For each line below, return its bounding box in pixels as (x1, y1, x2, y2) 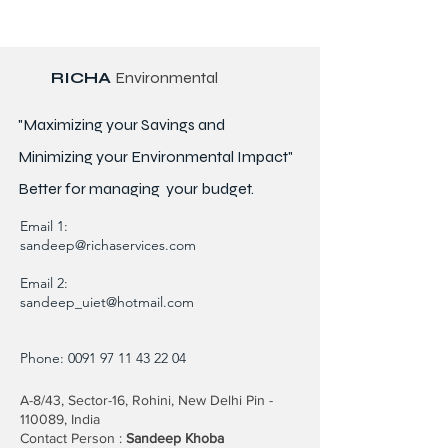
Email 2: (20, 274, 68, 293)
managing (89, 179, 160, 199)
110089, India (20, 411, 100, 428)
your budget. (160, 179, 254, 199)
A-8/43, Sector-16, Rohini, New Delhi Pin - (20, 392, 273, 409)
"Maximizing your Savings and (18, 115, 225, 135)
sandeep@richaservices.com (20, 236, 196, 255)
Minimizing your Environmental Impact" (18, 147, 293, 167)
